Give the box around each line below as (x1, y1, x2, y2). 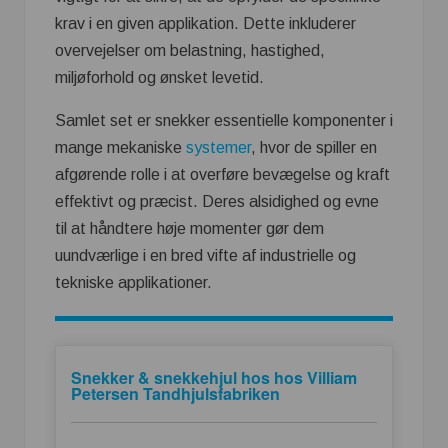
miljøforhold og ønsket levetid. (55, 68, 264, 86)
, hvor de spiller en (251, 138, 377, 156)
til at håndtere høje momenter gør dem (55, 219, 324, 237)
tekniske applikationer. (55, 273, 212, 291)
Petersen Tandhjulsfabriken (71, 382, 280, 406)
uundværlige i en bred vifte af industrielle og (55, 246, 356, 264)
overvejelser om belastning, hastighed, (55, 41, 325, 59)
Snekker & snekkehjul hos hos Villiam (71, 366, 357, 390)
